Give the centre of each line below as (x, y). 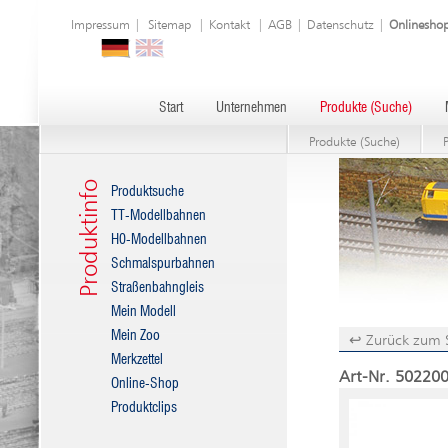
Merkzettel (137, 360)
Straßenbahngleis (157, 288)
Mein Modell (143, 312)
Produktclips (144, 408)
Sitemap (169, 25)
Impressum (100, 25)
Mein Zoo (135, 336)
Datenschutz (340, 25)
